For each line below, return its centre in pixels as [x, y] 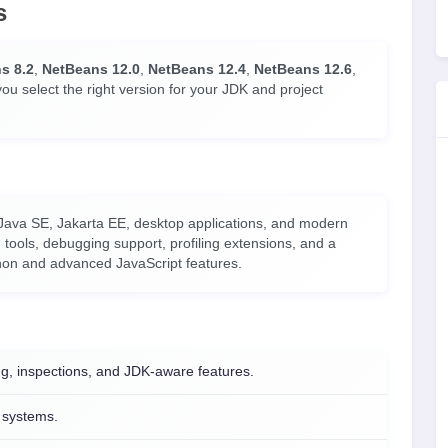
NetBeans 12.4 [197, 69]
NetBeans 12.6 [303, 69]
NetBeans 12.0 [91, 69]
